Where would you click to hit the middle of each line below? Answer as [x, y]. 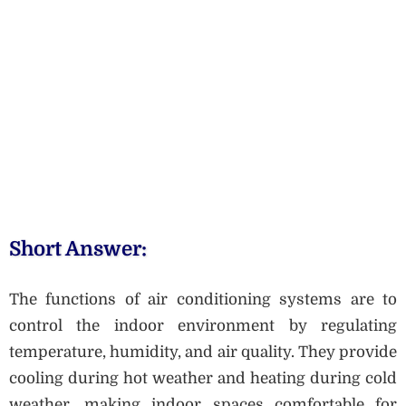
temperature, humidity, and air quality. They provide [203, 352]
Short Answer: [78, 249]
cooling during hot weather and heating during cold [203, 378]
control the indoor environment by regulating [203, 325]
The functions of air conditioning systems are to [203, 299]
